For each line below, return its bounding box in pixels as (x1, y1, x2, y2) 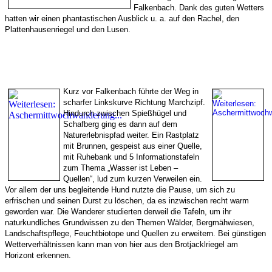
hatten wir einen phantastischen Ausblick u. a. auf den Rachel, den (5, 14, 239, 24)
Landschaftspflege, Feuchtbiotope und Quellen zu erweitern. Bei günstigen (5, 229, 266, 239)
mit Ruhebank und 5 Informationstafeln (63, 152, 199, 162)
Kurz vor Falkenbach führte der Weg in (63, 87, 199, 97)
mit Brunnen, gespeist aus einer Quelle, (63, 141, 202, 151)
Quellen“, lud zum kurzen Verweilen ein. (63, 174, 202, 184)
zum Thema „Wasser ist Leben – (63, 163, 178, 173)
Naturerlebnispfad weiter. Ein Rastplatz (63, 131, 199, 140)
